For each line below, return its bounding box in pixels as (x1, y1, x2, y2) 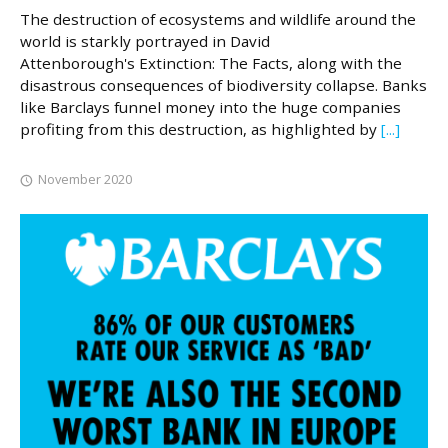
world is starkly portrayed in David (20, 30, 270, 51)
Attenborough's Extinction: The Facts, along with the (20, 52, 402, 73)
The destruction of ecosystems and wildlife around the (20, 8, 416, 29)
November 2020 (38, 169, 132, 188)
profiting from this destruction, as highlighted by (20, 118, 381, 139)
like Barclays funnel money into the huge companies (20, 96, 401, 117)
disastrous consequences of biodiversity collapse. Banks (20, 74, 427, 95)
